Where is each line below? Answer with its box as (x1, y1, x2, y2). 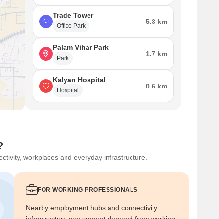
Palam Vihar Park (53, 44, 109, 51)
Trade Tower (53, 11, 93, 19)
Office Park (57, 22, 86, 29)
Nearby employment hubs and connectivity (26, 204, 157, 212)
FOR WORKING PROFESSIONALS (38, 186, 138, 193)
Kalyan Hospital (53, 76, 106, 84)
